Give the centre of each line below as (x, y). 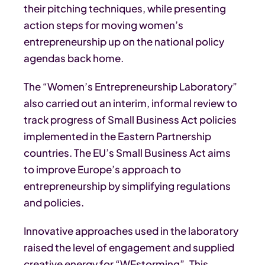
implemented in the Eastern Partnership (117, 136)
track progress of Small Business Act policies (130, 120)
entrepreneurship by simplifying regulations (127, 186)
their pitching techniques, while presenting (125, 9)
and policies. (54, 203)
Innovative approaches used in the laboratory (131, 231)
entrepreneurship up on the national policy (124, 42)
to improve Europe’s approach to (102, 169)
